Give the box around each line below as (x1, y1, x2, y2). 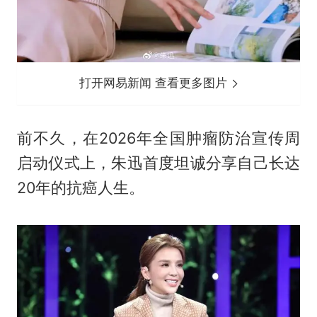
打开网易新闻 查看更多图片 (79, 76, 231, 91)
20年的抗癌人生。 (16, 178, 144, 197)
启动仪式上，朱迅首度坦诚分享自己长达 (16, 154, 301, 172)
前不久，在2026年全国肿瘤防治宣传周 (16, 129, 301, 147)
